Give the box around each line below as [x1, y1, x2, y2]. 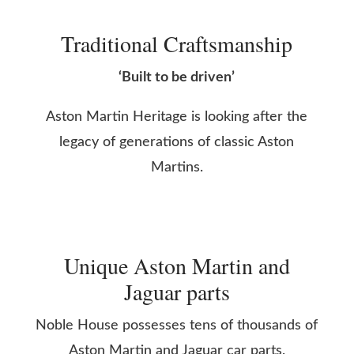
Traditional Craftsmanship [61, 28, 293, 58]
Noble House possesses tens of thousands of [36, 318, 318, 333]
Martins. [150, 160, 203, 175]
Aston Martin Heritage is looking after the [46, 109, 308, 124]
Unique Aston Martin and [63, 250, 290, 281]
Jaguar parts [123, 276, 230, 307]
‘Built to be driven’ [119, 70, 235, 85]
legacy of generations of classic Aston [59, 134, 295, 149]
